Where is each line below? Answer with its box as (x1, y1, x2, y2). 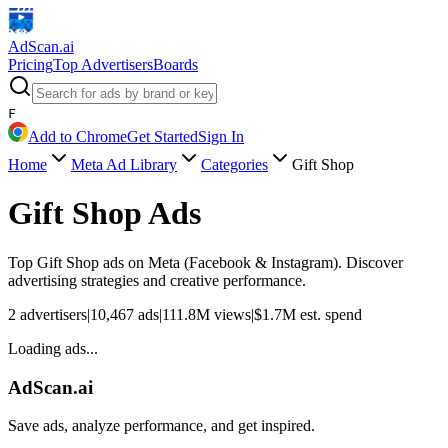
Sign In (198, 128, 244, 145)
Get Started (127, 128, 198, 145)
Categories (201, 156, 268, 173)
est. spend (296, 305, 362, 323)
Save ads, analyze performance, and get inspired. (8, 417, 315, 435)
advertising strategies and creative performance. (8, 271, 306, 289)
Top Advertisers (53, 56, 153, 73)
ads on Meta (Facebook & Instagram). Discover (99, 253, 403, 271)
